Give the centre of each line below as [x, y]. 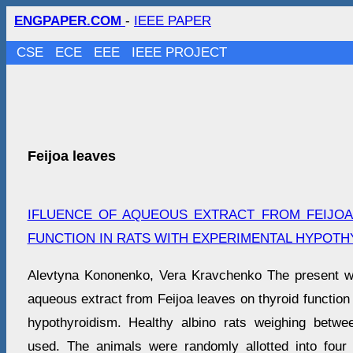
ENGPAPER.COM [70, 21]
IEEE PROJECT [180, 52]
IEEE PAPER [173, 21]
